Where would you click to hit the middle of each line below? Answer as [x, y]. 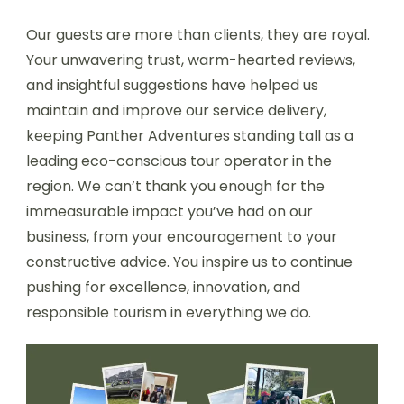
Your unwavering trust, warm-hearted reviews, [191, 60]
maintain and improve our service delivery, [176, 111]
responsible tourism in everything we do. [169, 313]
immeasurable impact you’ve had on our [170, 212]
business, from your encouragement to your [182, 237]
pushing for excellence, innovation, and [163, 288]
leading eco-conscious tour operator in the [179, 161]
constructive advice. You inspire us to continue [189, 262]
